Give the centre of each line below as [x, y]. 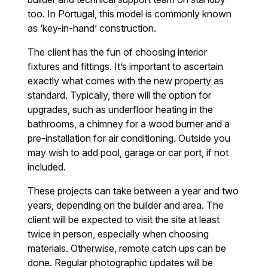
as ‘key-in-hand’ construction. [92, 28]
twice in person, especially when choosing [118, 234]
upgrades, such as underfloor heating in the [121, 110]
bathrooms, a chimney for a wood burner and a [129, 124]
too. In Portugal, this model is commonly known [130, 14]
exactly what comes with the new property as [126, 81]
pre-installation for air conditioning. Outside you [129, 138]
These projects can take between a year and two [133, 191]
